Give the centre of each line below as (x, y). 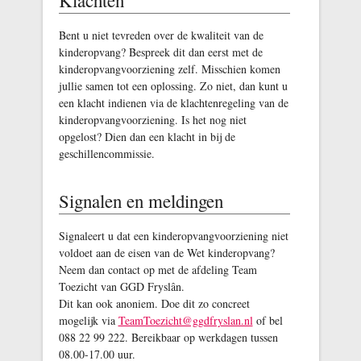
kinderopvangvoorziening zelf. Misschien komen (169, 68)
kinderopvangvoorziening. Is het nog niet (152, 119)
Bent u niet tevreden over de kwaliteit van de (161, 35)
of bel (268, 320)
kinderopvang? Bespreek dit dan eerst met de (160, 52)
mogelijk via (88, 320)
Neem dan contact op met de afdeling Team (158, 269)
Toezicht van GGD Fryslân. (121, 286)
